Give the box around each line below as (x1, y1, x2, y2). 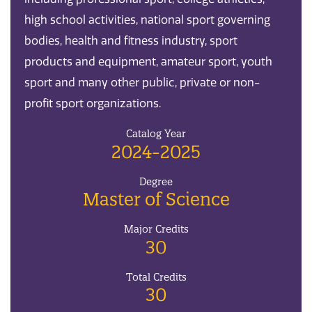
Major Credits (123, 223, 189, 236)
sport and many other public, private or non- (24, 76, 260, 90)
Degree (139, 175, 173, 188)
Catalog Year (126, 127, 186, 141)
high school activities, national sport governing (24, 13, 270, 27)
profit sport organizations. (24, 97, 161, 111)
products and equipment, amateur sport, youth (24, 55, 272, 69)
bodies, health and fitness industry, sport (24, 34, 237, 48)
